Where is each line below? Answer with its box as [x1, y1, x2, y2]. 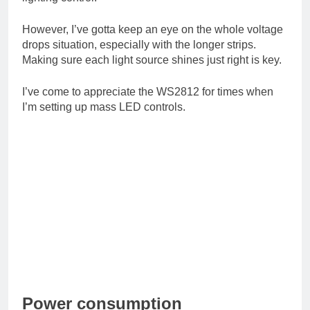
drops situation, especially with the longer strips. [22, 38, 256, 51]
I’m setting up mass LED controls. [22, 100, 185, 113]
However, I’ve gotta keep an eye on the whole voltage [22, 23, 283, 35]
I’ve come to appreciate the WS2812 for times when [22, 85, 273, 98]
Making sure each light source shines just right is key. [22, 53, 282, 66]
